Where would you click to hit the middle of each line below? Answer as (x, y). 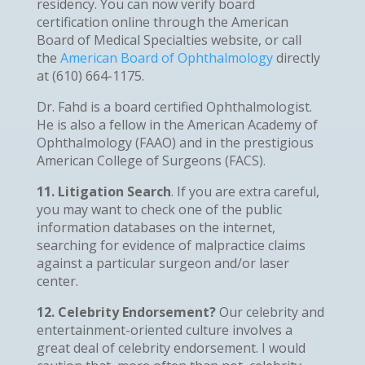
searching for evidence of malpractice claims (171, 245)
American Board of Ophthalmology (166, 57)
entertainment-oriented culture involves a (164, 330)
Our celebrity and (271, 312)
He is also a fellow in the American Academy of (177, 124)
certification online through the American (162, 22)
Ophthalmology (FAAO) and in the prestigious (175, 142)
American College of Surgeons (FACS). (151, 160)
